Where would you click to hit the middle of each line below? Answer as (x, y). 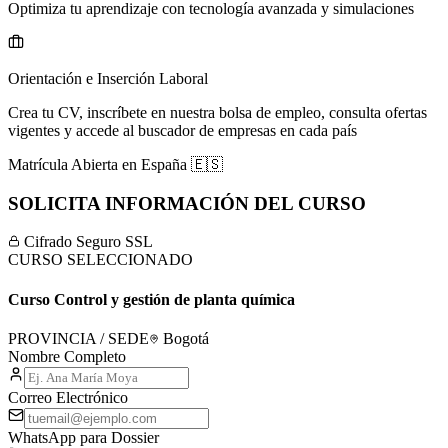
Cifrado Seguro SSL (86, 242)
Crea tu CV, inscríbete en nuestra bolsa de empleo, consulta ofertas (217, 113)
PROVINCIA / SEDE (78, 338)
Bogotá (186, 338)
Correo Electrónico (68, 397)
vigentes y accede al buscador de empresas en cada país (182, 131)
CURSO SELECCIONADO (100, 260)
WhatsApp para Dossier (83, 437)
